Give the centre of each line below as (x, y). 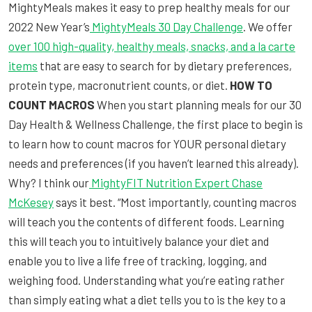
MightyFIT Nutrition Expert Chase (176, 182)
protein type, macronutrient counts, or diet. (119, 85)
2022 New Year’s (49, 26)
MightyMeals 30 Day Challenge (166, 26)
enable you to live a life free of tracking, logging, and (138, 260)
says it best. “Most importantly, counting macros (175, 202)
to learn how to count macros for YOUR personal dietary (147, 143)
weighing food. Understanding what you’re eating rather (147, 280)
